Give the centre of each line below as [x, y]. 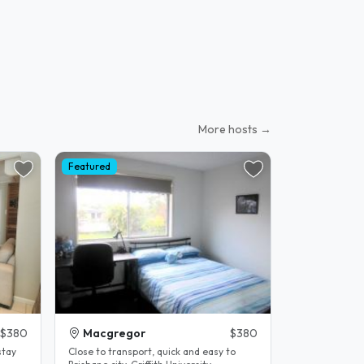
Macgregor [114, 334]
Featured [89, 167]
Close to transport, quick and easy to [152, 352]
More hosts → [235, 129]
